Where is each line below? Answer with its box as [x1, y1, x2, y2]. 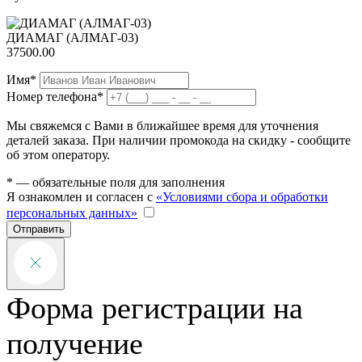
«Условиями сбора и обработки [156, 189, 328, 204]
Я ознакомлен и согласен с [6, 189, 156, 204]
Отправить [13, 222, 65, 235]
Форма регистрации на [6, 290, 303, 325]
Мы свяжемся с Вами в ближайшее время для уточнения [6, 118, 318, 133]
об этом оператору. [6, 147, 110, 162]
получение [6, 326, 143, 360]
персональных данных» [6, 205, 137, 220]
